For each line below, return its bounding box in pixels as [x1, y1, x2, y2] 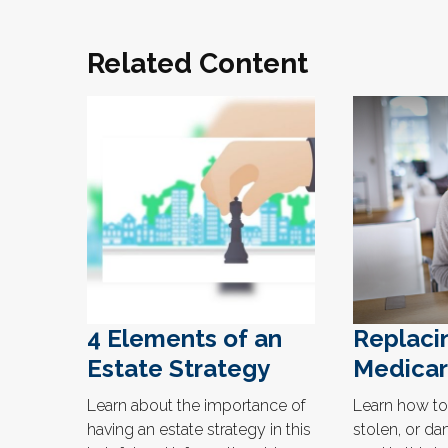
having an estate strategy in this [87, 419, 311, 439]
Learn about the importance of [87, 395, 306, 415]
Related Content [87, 46, 308, 80]
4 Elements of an [87, 323, 282, 353]
